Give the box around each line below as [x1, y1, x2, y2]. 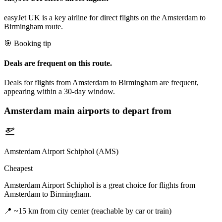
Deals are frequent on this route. [4, 58, 112, 67]
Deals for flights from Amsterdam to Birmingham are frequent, [4, 78, 199, 87]
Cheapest [4, 164, 33, 173]
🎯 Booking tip [4, 39, 51, 48]
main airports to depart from [52, 105, 171, 116]
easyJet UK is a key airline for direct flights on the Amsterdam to [4, 13, 206, 22]
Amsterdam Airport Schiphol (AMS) [4, 147, 118, 156]
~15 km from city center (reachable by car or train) [14, 207, 171, 216]
